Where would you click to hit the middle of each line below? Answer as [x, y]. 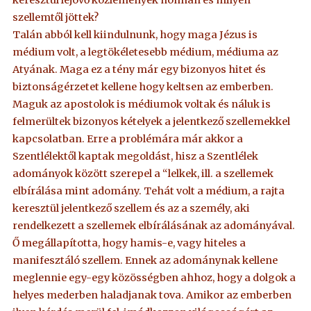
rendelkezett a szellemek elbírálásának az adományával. [154, 225]
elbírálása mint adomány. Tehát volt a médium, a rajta [149, 191]
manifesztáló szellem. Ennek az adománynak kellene [145, 260]
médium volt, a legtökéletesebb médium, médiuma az [146, 52]
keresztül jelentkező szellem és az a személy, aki [132, 208]
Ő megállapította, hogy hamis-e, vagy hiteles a [129, 243]
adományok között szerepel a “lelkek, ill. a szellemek [143, 173]
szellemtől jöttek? [56, 17]
